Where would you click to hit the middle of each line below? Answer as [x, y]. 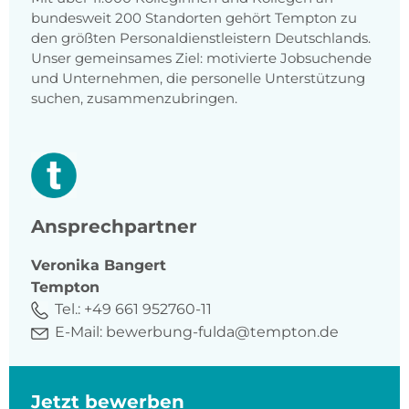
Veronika [65, 266]
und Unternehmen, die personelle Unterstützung [198, 79]
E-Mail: [79, 332]
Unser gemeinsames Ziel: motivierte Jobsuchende [201, 58]
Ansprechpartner [114, 227]
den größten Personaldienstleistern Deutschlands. [201, 38]
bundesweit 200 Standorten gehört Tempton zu [194, 18]
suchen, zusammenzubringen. [134, 99]
